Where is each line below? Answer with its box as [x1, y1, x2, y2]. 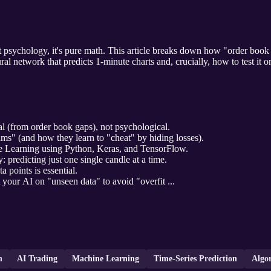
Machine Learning [72, 254, 139, 264]
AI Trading [17, 254, 57, 264]
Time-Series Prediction [154, 254, 237, 264]
